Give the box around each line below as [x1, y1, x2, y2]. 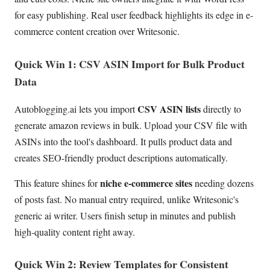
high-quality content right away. [14, 225, 135, 238]
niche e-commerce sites [100, 175, 192, 190]
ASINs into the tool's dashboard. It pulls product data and [14, 135, 232, 148]
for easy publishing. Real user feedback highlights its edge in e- [14, 8, 253, 22]
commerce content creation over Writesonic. [14, 25, 180, 38]
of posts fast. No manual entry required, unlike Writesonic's [14, 192, 239, 206]
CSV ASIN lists [137, 102, 201, 116]
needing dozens [192, 176, 254, 189]
